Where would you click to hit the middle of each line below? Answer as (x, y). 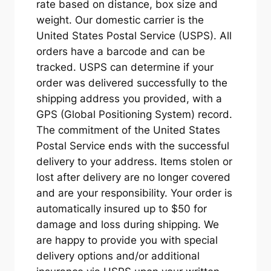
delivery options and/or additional (118, 256)
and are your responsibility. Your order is (134, 193)
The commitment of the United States (128, 130)
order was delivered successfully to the (132, 83)
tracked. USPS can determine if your (125, 67)
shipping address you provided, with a (129, 98)
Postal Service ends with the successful (132, 145)
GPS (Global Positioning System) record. (134, 114)
